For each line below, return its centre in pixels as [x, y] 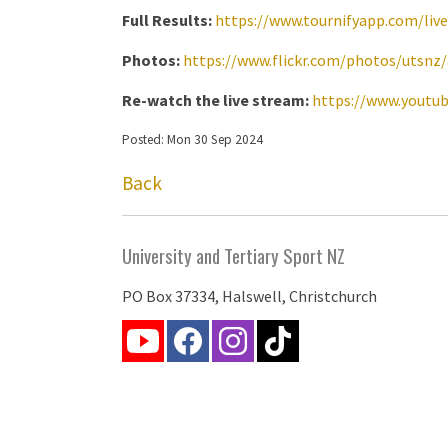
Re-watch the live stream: [215, 100]
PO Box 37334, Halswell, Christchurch [249, 295]
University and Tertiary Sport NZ [233, 256]
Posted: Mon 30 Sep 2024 [192, 140]
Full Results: [167, 20]
